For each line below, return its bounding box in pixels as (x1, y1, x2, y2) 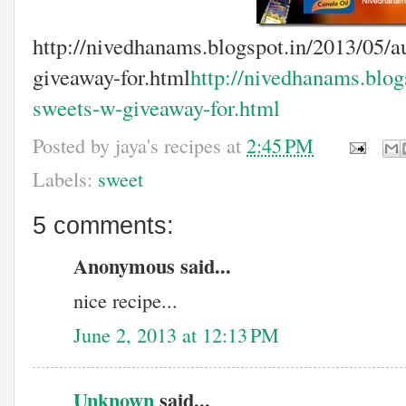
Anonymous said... (73, 251, 231, 282)
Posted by (33, 130, 115, 159)
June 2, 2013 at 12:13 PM (73, 320, 279, 348)
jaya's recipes (115, 130, 221, 159)
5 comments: (33, 210, 174, 239)
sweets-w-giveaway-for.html (33, 92, 280, 122)
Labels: (33, 164, 98, 192)
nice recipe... (73, 286, 178, 314)
